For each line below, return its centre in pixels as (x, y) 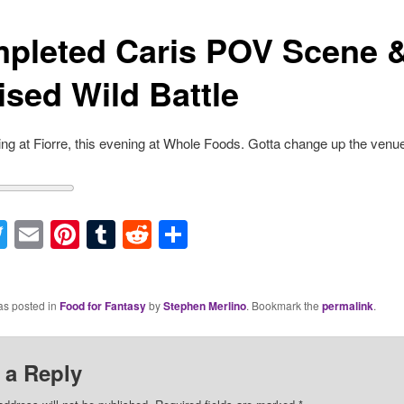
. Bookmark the (284, 306)
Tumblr (159, 235)
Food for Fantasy (102, 306)
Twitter (49, 235)
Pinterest (136, 235)
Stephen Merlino (204, 306)
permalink (347, 306)
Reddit (193, 235)
